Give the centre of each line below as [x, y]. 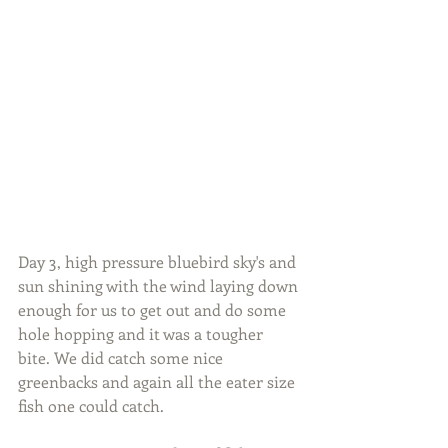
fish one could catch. [91, 405]
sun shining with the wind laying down [160, 285]
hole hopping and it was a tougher [142, 333]
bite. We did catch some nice [122, 357]
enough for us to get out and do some [154, 309]
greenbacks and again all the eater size [158, 381]
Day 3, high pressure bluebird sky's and [159, 261]
